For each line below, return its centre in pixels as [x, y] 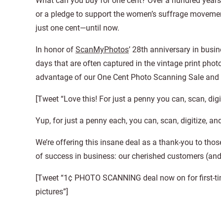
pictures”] [52, 192]
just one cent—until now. [77, 28]
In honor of [55, 50]
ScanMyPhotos [102, 50]
